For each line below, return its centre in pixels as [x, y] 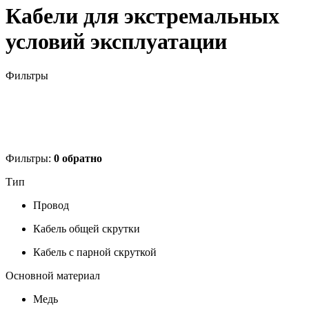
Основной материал [53, 275]
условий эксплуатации [116, 42]
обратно [81, 158]
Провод [51, 205]
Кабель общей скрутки [87, 228]
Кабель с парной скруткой [95, 252]
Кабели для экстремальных [142, 16]
